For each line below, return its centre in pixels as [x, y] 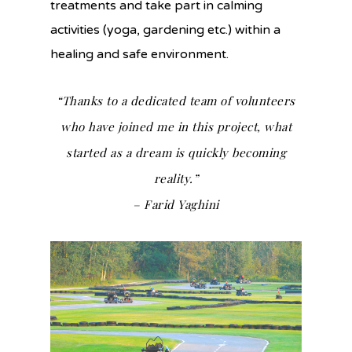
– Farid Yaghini [176, 204]
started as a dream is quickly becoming [176, 152]
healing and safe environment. [139, 54]
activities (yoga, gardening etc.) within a [165, 29]
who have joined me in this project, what [176, 126]
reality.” [176, 178]
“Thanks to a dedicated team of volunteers [176, 100]
